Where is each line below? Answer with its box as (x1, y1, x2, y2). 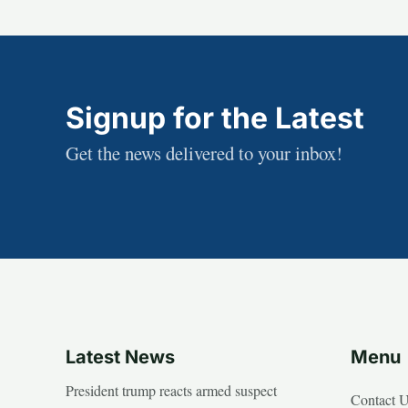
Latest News (66, 346, 175, 369)
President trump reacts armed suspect (66, 381, 277, 401)
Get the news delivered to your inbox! (66, 140, 342, 167)
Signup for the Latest (66, 100, 364, 137)
